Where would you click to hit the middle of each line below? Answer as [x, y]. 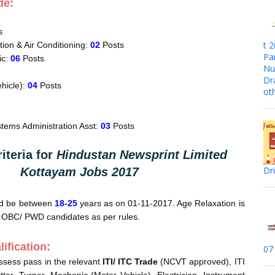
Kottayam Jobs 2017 [79, 172]
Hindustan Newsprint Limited [142, 155]
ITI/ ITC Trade [130, 261]
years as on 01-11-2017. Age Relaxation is [161, 203]
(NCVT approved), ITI [201, 261]
